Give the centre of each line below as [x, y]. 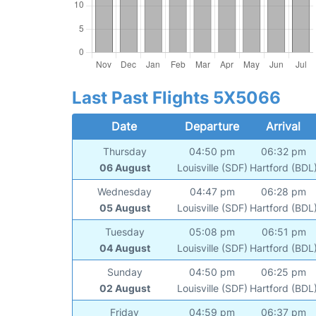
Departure [212, 126]
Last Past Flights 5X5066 [176, 97]
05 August [124, 207]
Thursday [124, 151]
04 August [124, 248]
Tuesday [124, 231]
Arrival [284, 126]
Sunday [124, 272]
